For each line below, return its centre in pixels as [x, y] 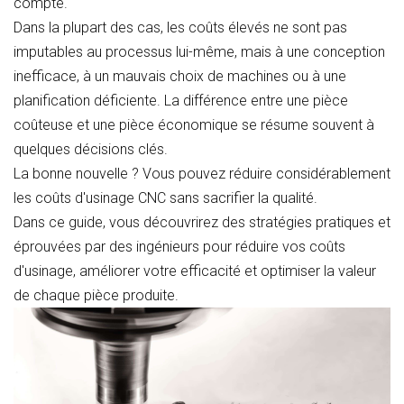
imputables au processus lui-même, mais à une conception [199, 51]
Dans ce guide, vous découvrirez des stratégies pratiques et [202, 222]
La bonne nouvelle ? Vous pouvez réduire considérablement [202, 173]
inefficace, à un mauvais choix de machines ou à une [180, 76]
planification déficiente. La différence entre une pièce [181, 100]
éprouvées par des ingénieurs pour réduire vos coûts [179, 246]
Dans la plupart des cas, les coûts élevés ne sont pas [180, 27]
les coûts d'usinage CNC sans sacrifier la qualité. [165, 197]
